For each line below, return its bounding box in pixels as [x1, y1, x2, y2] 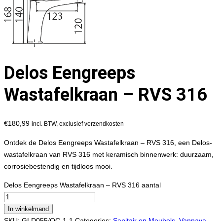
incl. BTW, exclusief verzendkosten [32, 120, 124, 127]
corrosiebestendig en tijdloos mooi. [4, 162, 112, 171]
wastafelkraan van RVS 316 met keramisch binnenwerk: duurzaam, [4, 150, 214, 159]
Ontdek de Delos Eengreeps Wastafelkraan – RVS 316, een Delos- [4, 139, 212, 147]
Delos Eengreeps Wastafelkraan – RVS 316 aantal [4, 181, 161, 189]
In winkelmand [8, 205, 49, 213]
